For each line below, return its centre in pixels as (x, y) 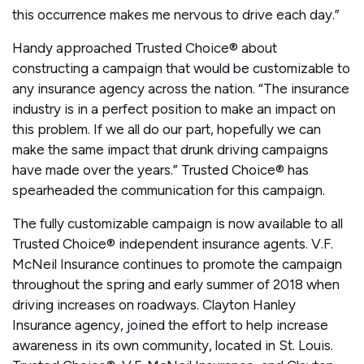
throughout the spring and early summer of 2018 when (176, 285)
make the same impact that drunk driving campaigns (170, 150)
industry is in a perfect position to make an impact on (174, 109)
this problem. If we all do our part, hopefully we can (167, 130)
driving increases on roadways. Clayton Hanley (154, 305)
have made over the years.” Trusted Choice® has (160, 170)
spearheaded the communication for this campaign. (170, 191)
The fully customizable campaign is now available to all (178, 224)
